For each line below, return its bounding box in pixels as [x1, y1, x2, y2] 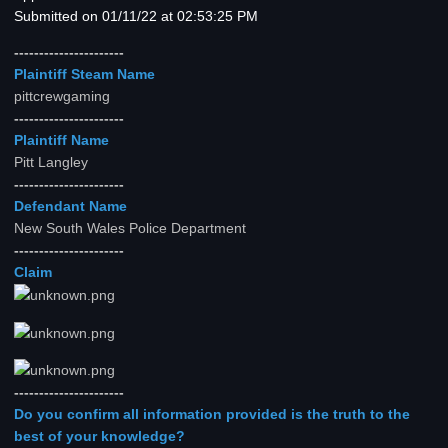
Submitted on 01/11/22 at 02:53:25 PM [14, 8, 258, 24]
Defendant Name [14, 198, 127, 214]
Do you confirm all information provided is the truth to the [14, 405, 410, 422]
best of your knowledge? [14, 427, 185, 444]
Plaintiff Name [14, 132, 109, 148]
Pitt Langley [14, 154, 88, 170]
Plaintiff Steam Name [14, 66, 155, 82]
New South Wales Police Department [14, 220, 246, 236]
